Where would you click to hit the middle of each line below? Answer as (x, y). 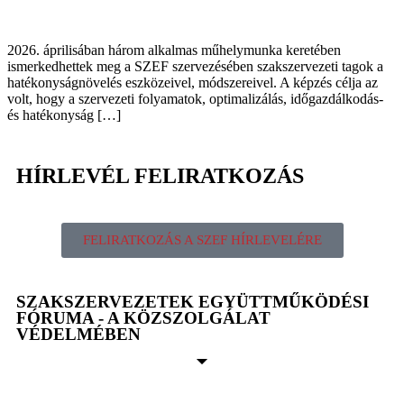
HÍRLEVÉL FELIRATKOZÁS (160, 175)
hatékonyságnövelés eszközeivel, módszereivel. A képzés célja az (193, 82)
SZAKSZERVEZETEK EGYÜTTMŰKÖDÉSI (193, 301)
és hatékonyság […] (64, 115)
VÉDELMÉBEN (78, 334)
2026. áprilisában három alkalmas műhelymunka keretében (174, 50)
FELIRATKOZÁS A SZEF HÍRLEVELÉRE (202, 239)
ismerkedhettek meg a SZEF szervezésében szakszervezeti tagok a (195, 66)
